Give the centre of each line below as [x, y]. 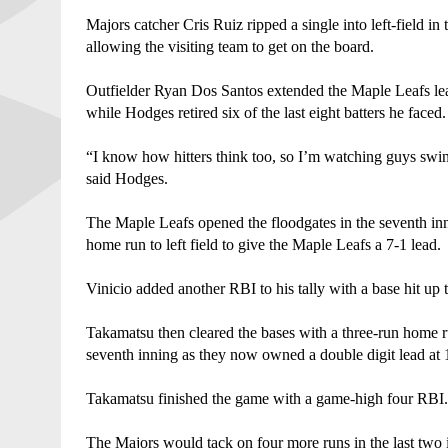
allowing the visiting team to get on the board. [231, 46]
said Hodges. [128, 178]
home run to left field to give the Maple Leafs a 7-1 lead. [265, 244]
